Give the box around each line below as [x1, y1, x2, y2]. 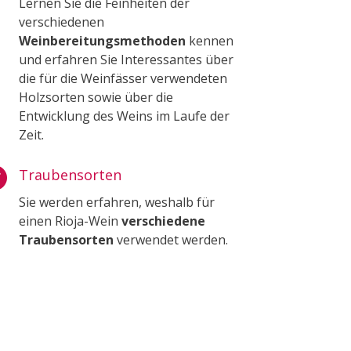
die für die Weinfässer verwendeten [19, 69, 228, 87]
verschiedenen [19, 13, 105, 31]
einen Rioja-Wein [19, 212, 122, 230]
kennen [189, 31, 234, 49]
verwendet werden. [114, 230, 229, 248]
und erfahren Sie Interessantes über [19, 50, 234, 68]
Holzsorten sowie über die [19, 88, 174, 106]
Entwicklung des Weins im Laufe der [19, 107, 230, 125]
